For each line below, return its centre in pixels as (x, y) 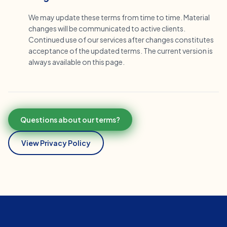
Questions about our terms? (70, 120)
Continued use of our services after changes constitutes (121, 40)
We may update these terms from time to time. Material (119, 17)
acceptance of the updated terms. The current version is (121, 51)
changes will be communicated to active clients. (107, 28)
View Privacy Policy (56, 143)
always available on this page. (77, 62)
